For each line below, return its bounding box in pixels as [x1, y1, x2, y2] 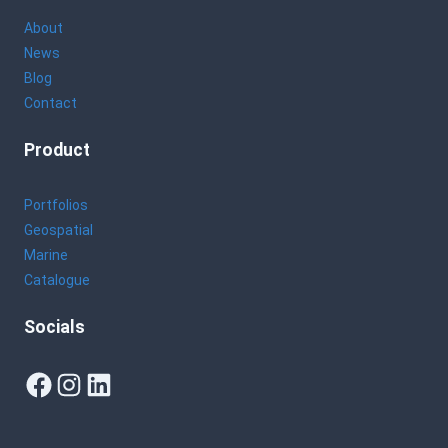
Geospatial [24, 222, 93, 238]
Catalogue [24, 272, 90, 288]
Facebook [23, 369, 128, 398]
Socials [24, 317, 85, 337]
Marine [24, 247, 68, 263]
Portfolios [24, 197, 88, 213]
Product [24, 140, 90, 160]
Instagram [53, 369, 164, 398]
